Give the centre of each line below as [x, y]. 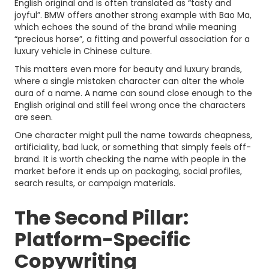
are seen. [34, 117]
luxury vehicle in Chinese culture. [83, 51]
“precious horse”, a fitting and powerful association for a [132, 39]
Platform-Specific [102, 239]
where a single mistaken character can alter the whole [129, 81]
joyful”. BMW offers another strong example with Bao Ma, [133, 15]
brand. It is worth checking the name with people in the [130, 159]
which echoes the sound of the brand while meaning [125, 27]
